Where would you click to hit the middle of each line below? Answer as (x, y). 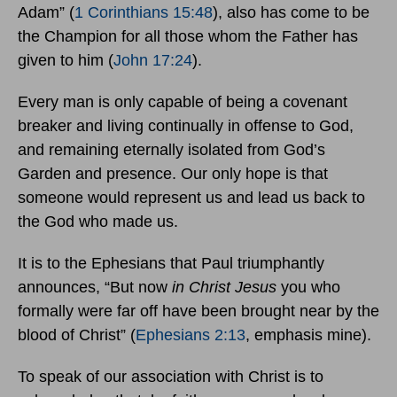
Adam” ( (46, 13)
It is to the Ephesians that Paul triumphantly (171, 264)
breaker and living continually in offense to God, (186, 126)
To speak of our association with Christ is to (171, 377)
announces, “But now (95, 288)
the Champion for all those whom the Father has (188, 37)
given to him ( (66, 61)
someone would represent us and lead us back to (191, 198)
